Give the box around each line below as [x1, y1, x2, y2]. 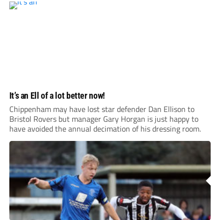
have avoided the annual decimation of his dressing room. [9, 123, 201, 135]
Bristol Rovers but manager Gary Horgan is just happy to [9, 113, 198, 125]
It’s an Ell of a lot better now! [9, 90, 105, 101]
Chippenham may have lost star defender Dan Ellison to [9, 103, 194, 115]
